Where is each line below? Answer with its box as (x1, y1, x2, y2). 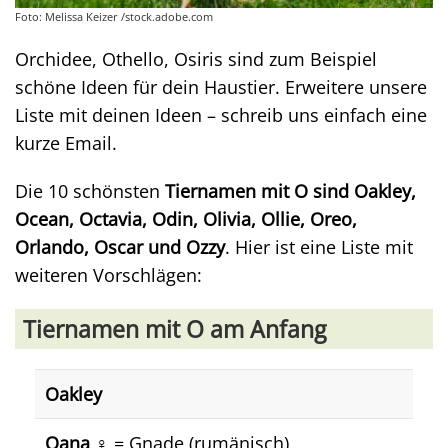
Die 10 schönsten (15, 179, 165, 203)
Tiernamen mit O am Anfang (23, 313, 326, 345)
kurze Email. (15, 131, 117, 155)
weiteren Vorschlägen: (15, 263, 202, 287)
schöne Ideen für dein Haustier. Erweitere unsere (15, 75, 427, 99)
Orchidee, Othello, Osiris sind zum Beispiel (15, 47, 377, 71)
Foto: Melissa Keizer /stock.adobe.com (15, 9, 213, 24)
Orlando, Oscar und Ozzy (15, 235, 225, 259)
